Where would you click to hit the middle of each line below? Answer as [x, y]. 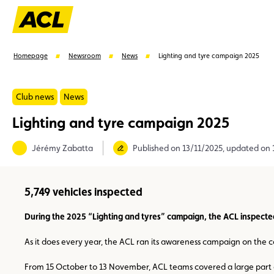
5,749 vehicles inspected [83, 192]
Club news [35, 97]
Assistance [231, 165]
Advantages [161, 165]
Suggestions [39, 138]
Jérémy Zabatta [62, 148]
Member [42, 165]
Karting [97, 165]
